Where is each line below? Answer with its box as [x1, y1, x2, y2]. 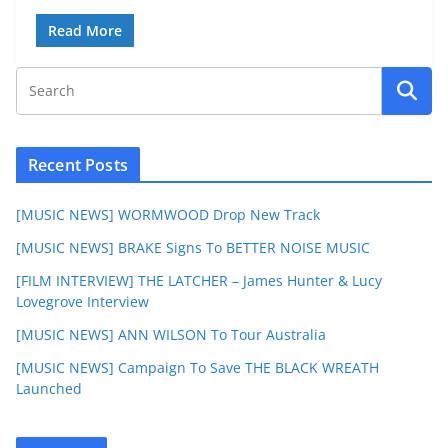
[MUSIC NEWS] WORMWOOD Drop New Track [16, 205, 320, 224]
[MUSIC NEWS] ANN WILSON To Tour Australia [16, 325, 326, 344]
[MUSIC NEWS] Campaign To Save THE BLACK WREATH [16, 358, 379, 377]
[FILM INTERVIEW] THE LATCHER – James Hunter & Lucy [16, 271, 382, 290]
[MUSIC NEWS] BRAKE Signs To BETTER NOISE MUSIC [16, 238, 370, 257]
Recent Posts [28, 154, 128, 176]
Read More [48, 21, 122, 40]
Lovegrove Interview [16, 292, 149, 311]
